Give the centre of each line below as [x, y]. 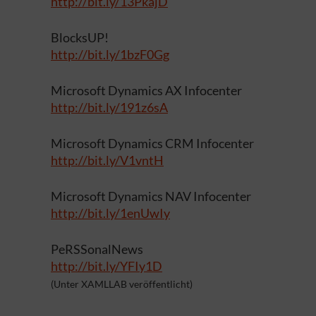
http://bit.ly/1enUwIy [110, 213]
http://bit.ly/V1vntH [107, 160]
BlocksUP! [80, 37]
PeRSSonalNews [97, 249]
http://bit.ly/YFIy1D [107, 266]
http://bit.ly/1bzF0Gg [110, 54]
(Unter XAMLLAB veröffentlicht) [122, 284]
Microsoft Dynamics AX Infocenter [146, 90]
